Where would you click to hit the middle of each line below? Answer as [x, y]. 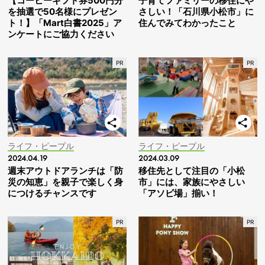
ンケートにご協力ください [61, 34]
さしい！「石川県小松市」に [196, 12]
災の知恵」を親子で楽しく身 [65, 182]
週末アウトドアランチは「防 [65, 170]
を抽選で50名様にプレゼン [62, 12]
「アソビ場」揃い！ [178, 193]
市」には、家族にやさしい [192, 182]
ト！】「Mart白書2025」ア [65, 23]
